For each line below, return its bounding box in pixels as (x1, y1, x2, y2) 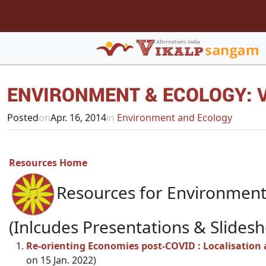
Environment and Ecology (115, 111, 232, 124)
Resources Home (9, 156, 87, 169)
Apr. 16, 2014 (50, 111, 106, 124)
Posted (7, 111, 39, 124)
